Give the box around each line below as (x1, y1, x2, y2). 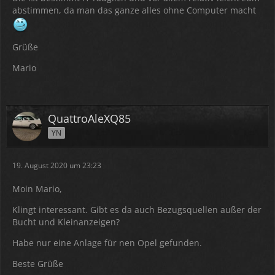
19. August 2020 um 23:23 (12, 160, 101, 171)
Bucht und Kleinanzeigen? (12, 216, 120, 228)
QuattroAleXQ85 (48, 111, 131, 126)
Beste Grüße (12, 258, 63, 269)
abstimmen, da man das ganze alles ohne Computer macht (12, 4, 256, 16)
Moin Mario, (12, 183, 62, 195)
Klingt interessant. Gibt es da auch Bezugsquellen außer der (12, 204, 261, 215)
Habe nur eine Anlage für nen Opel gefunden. (12, 237, 202, 249)
